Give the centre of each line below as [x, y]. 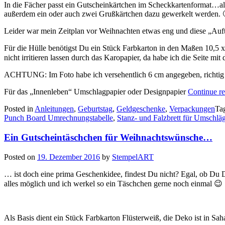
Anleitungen [54, 109]
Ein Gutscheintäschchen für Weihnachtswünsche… [108, 137]
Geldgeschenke [141, 109]
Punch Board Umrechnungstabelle [59, 118]
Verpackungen [192, 109]
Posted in [19, 109]
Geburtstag [95, 109]
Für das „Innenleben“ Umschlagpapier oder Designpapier [96, 92]
